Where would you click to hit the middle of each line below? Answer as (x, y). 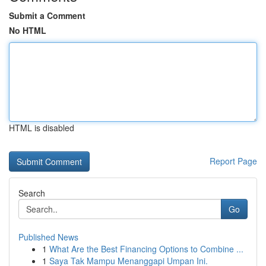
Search (32, 193)
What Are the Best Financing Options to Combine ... (146, 249)
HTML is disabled (42, 128)
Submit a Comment (47, 15)
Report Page (233, 161)
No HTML (28, 30)
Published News (48, 237)
